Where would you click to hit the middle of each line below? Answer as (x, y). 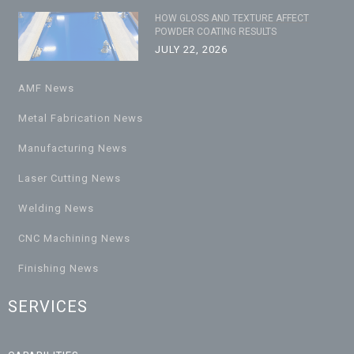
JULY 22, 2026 (192, 49)
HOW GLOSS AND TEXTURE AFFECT (232, 18)
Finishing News (58, 268)
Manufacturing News (73, 148)
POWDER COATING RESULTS (216, 32)
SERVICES (48, 307)
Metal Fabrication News (81, 118)
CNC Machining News (74, 238)
